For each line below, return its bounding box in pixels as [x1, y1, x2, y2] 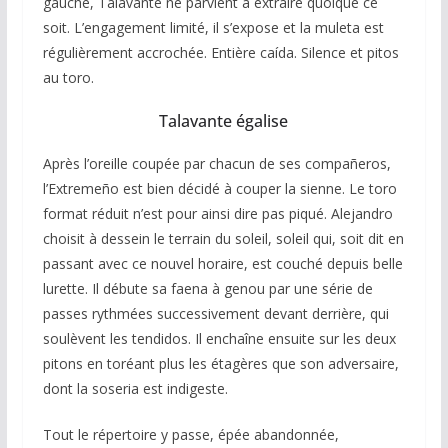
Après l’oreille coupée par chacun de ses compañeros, [42, 153, 391, 173]
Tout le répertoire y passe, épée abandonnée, [42, 424, 339, 444]
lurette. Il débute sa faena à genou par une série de [42, 278, 373, 298]
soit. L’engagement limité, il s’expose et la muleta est [42, 17, 384, 37]
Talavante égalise [159, 109, 289, 132]
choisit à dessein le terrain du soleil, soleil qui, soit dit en [42, 228, 404, 248]
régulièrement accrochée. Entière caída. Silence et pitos [42, 42, 399, 62]
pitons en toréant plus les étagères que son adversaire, [42, 353, 399, 373]
